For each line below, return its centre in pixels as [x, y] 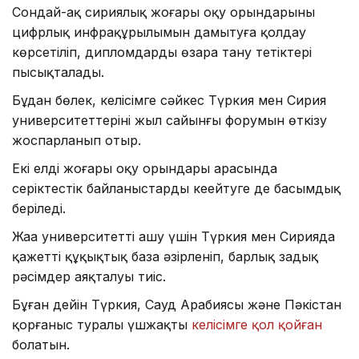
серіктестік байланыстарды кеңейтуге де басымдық [176, 189]
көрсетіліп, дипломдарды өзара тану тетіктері [162, 52]
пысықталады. [58, 73]
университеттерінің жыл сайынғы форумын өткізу [169, 121]
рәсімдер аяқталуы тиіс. [89, 277]
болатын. [41, 345]
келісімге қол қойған [257, 325]
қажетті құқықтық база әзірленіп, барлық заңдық [165, 257]
